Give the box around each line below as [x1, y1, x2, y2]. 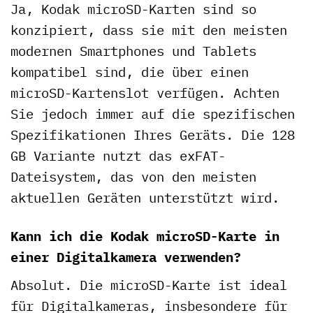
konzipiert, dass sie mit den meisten [10, 21, 287, 39]
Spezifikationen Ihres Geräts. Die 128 [10, 126, 295, 144]
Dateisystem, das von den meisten [10, 168, 256, 186]
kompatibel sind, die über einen [10, 63, 249, 81]
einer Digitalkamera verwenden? [10, 248, 241, 266]
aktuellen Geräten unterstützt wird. [10, 189, 279, 207]
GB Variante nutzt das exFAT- [10, 147, 226, 165]
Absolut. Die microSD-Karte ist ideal [10, 275, 287, 293]
